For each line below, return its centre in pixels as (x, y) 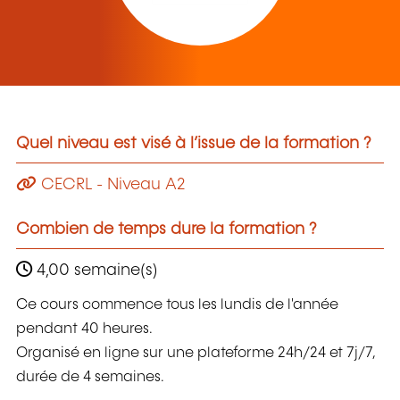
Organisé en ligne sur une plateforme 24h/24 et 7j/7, (196, 354)
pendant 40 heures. (84, 329)
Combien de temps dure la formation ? (167, 229)
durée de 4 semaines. (90, 378)
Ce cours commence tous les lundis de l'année (177, 305)
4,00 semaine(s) (95, 270)
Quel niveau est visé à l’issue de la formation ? (194, 144)
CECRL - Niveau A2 (111, 184)
